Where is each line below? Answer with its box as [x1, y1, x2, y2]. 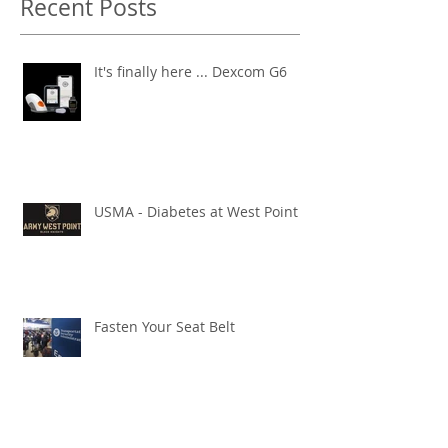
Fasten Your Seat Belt [94, 316, 235, 336]
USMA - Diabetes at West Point [138, 201, 298, 221]
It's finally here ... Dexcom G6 [94, 61, 287, 81]
